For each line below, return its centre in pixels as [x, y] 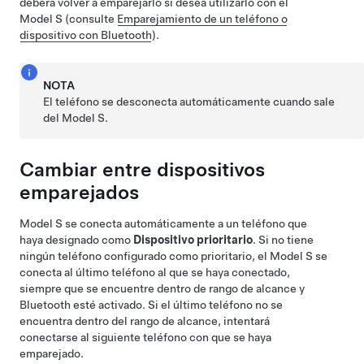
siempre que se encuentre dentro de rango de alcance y [162, 288]
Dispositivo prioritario [193, 239]
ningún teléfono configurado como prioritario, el [145, 256]
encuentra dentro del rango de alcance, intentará [145, 321]
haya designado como [76, 239]
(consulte [90, 18]
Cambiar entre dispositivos [142, 169]
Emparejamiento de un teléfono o [202, 18]
